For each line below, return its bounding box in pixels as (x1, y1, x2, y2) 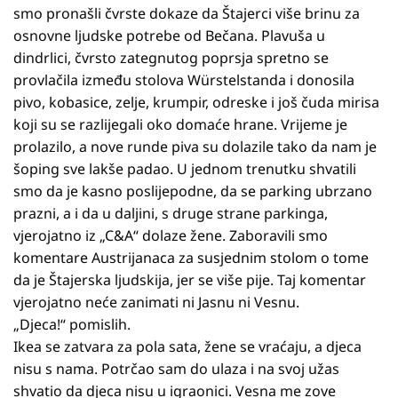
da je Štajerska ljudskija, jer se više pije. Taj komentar (13, 269, 366, 290)
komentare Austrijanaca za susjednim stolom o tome (13, 247, 369, 267)
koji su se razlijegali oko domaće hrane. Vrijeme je (13, 114, 347, 134)
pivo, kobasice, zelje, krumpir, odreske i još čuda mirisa (13, 92, 379, 112)
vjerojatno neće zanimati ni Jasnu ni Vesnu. (13, 291, 299, 312)
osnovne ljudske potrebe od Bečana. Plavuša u (13, 25, 325, 45)
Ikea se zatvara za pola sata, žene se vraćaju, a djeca (13, 336, 362, 356)
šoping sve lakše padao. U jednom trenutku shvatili (13, 158, 356, 179)
